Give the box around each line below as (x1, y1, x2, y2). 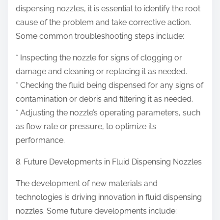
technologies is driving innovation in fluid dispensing (16, 192, 202, 202)
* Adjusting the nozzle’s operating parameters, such (16, 108, 200, 118)
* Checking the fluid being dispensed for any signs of (16, 81, 203, 90)
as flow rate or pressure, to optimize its (16, 122, 156, 132)
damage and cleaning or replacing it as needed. (16, 67, 187, 77)
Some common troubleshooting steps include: (16, 31, 184, 41)
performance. (16, 136, 65, 145)
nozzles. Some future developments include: (16, 206, 177, 216)
